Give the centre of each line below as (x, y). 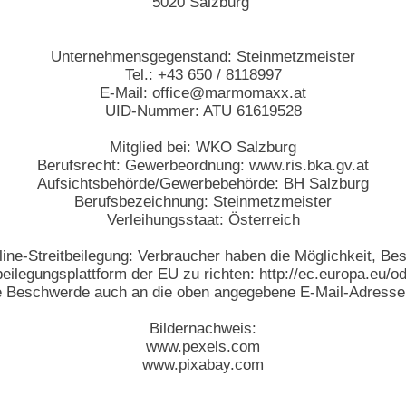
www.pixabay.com (203, 365)
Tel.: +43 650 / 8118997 (203, 75)
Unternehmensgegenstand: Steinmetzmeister (203, 57)
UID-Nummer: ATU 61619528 (203, 111)
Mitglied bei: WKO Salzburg (203, 147)
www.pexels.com (203, 347)
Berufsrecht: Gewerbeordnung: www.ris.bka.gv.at (203, 165)
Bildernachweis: (203, 329)
